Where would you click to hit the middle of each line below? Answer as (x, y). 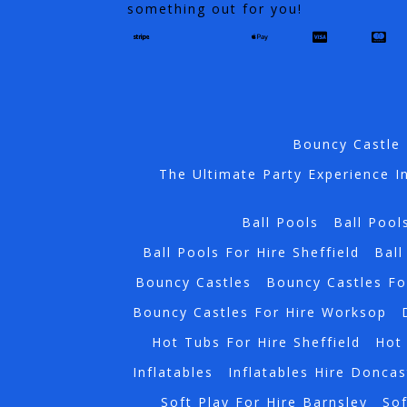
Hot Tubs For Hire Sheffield (256, 342)
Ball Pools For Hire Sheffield (251, 253)
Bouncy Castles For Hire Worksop (259, 313)
